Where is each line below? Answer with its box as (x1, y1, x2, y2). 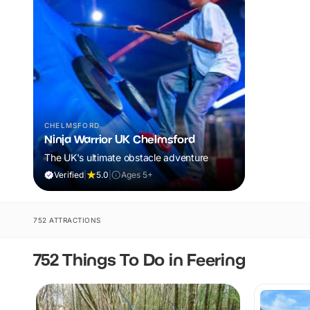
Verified (54, 169, 84, 180)
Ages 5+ (121, 169, 153, 180)
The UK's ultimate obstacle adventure (44, 151, 208, 163)
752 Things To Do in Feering (33, 248, 246, 269)
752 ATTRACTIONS (33, 215, 101, 224)
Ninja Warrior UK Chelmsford (44, 131, 195, 146)
